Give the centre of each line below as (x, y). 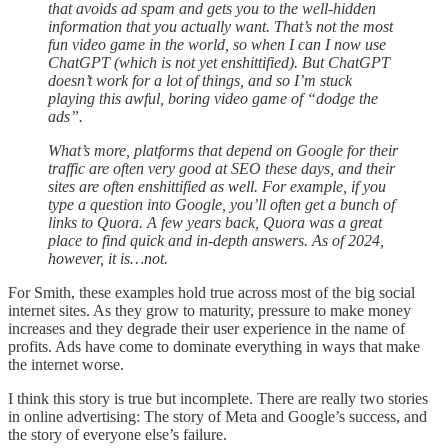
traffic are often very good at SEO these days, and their (221, 168)
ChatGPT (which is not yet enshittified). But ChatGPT (219, 62)
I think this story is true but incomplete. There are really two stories (218, 398)
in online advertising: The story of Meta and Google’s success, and (217, 416)
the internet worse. (66, 364)
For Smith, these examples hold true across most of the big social (211, 292)
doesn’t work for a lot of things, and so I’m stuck (200, 80)
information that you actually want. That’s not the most (220, 26)
